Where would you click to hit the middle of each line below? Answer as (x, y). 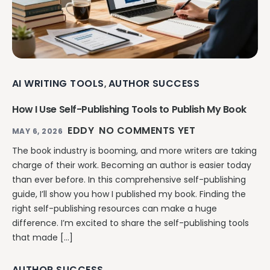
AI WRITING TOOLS (58, 84)
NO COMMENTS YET (147, 131)
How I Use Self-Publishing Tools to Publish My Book (129, 110)
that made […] (42, 238)
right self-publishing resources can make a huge (115, 209)
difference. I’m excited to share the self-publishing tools (130, 223)
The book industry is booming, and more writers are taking (134, 151)
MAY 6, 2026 (38, 131)
